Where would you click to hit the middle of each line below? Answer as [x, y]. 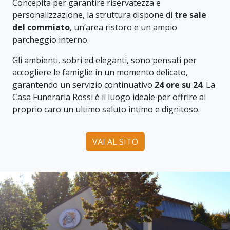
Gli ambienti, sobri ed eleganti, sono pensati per [104, 60]
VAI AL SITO [115, 141]
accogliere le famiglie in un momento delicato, [100, 72]
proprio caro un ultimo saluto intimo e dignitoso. [106, 109]
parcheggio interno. [51, 39]
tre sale [190, 15]
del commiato [41, 27]
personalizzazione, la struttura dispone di [93, 15]
